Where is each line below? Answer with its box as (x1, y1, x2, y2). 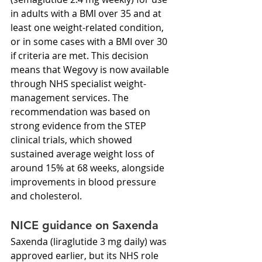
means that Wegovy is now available (11, 63, 171, 76)
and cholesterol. (11, 189, 82, 202)
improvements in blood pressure (11, 175, 158, 188)
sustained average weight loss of (11, 147, 156, 160)
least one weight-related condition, (11, 20, 166, 34)
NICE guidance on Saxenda (11, 218, 158, 232)
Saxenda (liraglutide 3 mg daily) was (11, 235, 169, 248)
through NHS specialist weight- (11, 77, 146, 90)
